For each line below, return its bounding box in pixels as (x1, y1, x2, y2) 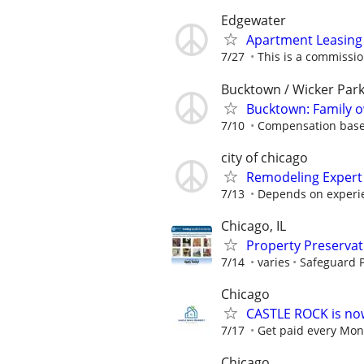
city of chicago (221, 148, 308, 167)
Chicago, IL (221, 217, 286, 235)
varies (258, 254, 290, 270)
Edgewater (221, 11, 286, 30)
